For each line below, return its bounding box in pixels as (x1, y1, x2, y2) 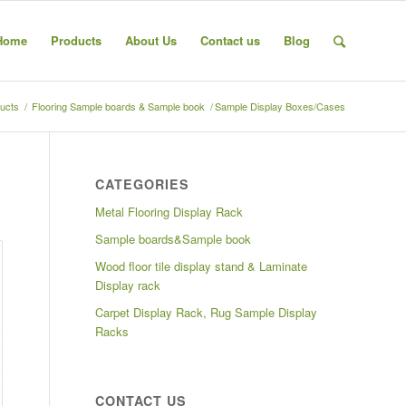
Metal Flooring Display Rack (95, 203, 244, 220)
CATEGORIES (95, 175, 190, 193)
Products (51, 32, 101, 49)
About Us (125, 32, 177, 49)
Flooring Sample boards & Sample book (32, 99, 205, 113)
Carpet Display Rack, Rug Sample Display (95, 304, 318, 321)
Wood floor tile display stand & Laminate (95, 257, 308, 275)
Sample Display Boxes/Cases (215, 99, 345, 113)
